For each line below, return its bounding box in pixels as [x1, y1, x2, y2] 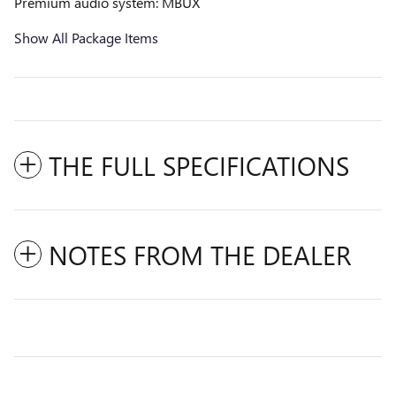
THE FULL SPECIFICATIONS [49, 147, 349, 183]
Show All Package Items [14, 27, 158, 47]
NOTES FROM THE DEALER [49, 236, 351, 272]
